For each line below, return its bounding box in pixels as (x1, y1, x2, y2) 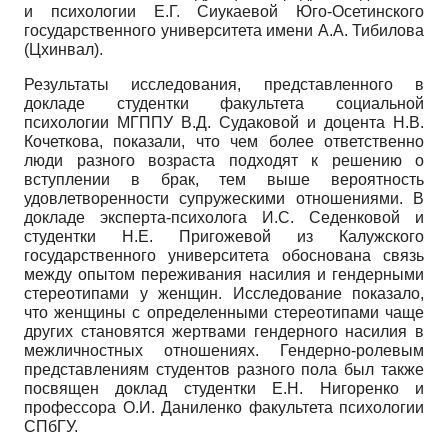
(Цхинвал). (24, 40, 103, 58)
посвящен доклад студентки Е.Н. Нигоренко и (24, 379, 424, 397)
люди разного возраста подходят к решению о (24, 151, 424, 169)
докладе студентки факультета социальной (24, 94, 424, 112)
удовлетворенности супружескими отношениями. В (24, 189, 424, 207)
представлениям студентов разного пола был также (24, 360, 424, 378)
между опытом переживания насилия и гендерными (24, 265, 424, 283)
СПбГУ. (24, 417, 78, 435)
